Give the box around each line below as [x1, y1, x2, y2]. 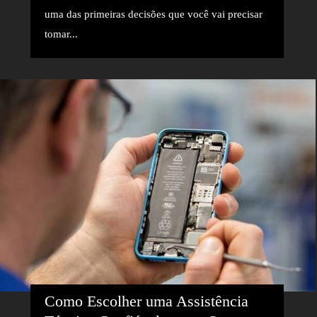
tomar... [44, 28, 78, 40]
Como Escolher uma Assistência [44, 292, 248, 310]
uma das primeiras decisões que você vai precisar [44, 8, 263, 20]
